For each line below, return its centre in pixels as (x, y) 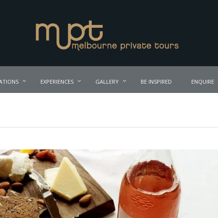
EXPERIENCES (57, 82)
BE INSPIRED (156, 82)
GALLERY (107, 82)
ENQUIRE (203, 82)
